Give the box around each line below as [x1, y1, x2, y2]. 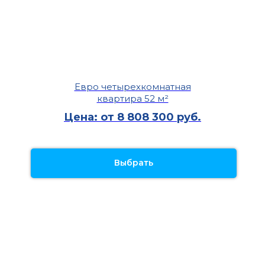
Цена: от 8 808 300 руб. [64, 111, 201, 124]
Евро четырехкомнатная [74, 81, 191, 93]
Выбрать [114, 157, 153, 169]
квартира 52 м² [96, 93, 169, 105]
